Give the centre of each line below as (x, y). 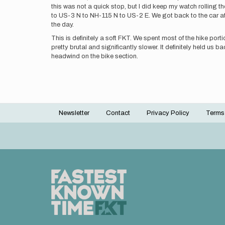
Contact (118, 113)
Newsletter (74, 113)
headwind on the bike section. (95, 56)
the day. (63, 25)
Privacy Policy (168, 113)
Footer (73, 119)
